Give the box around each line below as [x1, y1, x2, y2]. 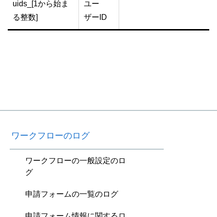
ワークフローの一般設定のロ [25, 156, 126, 165]
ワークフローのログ [11, 130, 90, 140]
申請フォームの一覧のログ [25, 190, 118, 199]
